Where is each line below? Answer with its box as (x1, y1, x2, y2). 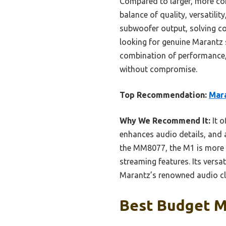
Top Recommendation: (120, 90, 207, 99)
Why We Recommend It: (120, 116, 210, 125)
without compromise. (120, 64, 197, 74)
